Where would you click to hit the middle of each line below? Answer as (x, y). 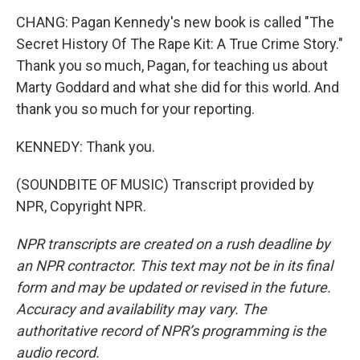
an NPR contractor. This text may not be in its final (174, 266)
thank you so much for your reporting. (135, 109)
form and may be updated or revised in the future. (174, 287)
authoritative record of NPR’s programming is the (171, 331)
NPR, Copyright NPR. (81, 206)
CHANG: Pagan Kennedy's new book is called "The (175, 22)
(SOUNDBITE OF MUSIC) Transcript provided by (165, 184)
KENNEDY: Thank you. (86, 147)
